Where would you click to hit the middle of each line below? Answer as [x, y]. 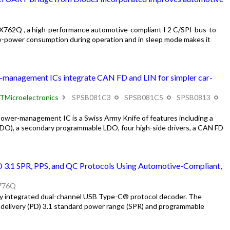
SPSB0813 [193, 98]
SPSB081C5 [143, 98]
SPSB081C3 [91, 98]
